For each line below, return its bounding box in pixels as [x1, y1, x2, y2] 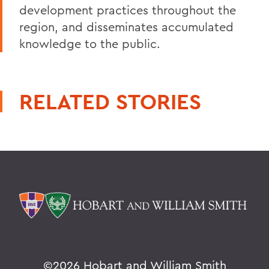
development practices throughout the [19, 2, 236, 17]
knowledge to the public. [19, 35, 160, 51]
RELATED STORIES [19, 87, 201, 115]
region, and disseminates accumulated [19, 19, 234, 34]
